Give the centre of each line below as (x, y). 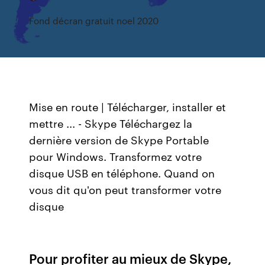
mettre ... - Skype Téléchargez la (111, 123)
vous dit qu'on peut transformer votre (125, 189)
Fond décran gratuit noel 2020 (94, 20)
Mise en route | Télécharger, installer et (128, 106)
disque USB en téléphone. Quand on (122, 173)
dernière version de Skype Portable (119, 140)
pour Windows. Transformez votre (116, 156)
